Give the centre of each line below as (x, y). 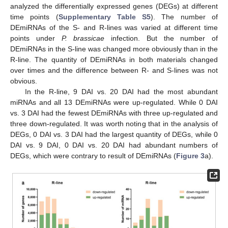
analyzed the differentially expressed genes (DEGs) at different (114, 6)
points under (36, 38)
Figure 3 (190, 156)
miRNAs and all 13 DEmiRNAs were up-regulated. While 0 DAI (114, 103)
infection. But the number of (161, 38)
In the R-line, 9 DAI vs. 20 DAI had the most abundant (121, 92)
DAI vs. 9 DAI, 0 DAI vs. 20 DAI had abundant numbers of (114, 145)
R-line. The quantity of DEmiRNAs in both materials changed (114, 60)
